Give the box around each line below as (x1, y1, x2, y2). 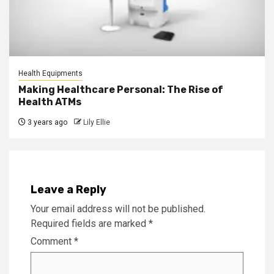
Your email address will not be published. (31, 202, 206, 215)
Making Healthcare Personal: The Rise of (18, 83, 223, 95)
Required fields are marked (31, 217, 149, 229)
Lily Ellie (83, 117, 110, 127)
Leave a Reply (31, 182, 106, 196)
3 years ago (26, 117, 67, 127)
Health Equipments (18, 68, 83, 78)
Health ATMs (18, 95, 81, 108)
